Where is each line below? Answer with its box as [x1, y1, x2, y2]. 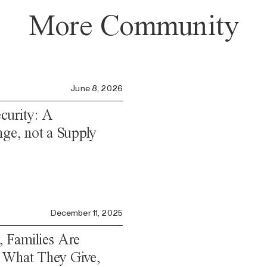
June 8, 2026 [70, 83, 123, 93]
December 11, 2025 [50, 208, 123, 218]
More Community [29, 8, 238, 43]
